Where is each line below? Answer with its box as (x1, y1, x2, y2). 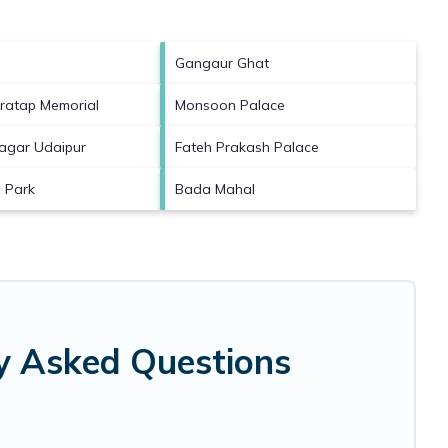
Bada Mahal (175, 179, 255, 198)
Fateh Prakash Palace (175, 137, 319, 156)
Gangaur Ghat (175, 53, 269, 72)
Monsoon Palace (175, 95, 285, 114)
